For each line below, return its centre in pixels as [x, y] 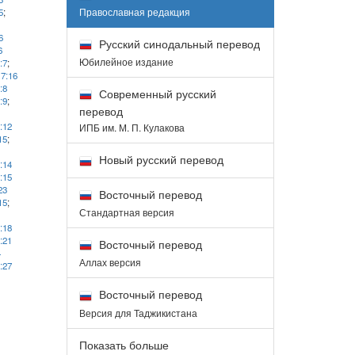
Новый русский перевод [159, 160]
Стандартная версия [126, 212]
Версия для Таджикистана [138, 312]
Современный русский [156, 93]
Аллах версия [110, 262]
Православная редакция [134, 11]
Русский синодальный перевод [177, 43]
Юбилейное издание [126, 61]
